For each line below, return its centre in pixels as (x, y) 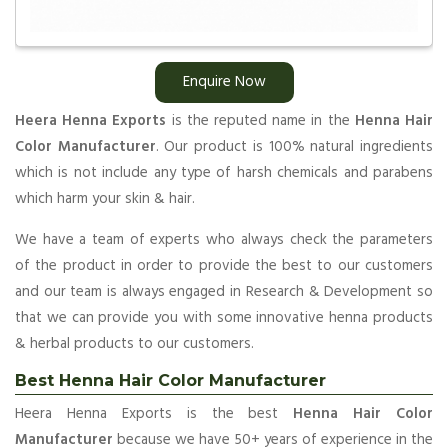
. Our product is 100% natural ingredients (294, 146)
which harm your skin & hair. (105, 198)
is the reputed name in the (260, 120)
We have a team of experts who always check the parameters (224, 239)
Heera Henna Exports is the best (154, 413)
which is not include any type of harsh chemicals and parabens (224, 172)
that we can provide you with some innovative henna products (224, 317)
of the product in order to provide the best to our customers (224, 265)
